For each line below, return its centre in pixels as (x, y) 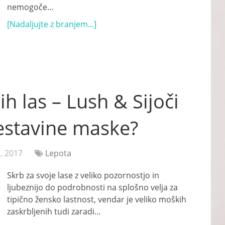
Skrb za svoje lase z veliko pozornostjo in (83, 175)
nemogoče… (30, 7)
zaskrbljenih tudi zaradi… (54, 211)
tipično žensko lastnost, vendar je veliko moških (97, 199)
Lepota (58, 153)
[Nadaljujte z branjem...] (52, 24)
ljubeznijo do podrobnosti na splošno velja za (92, 187)
